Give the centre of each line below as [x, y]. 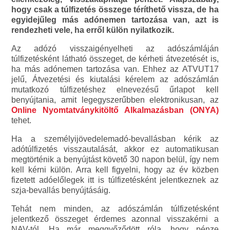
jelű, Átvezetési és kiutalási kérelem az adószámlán [115, 79]
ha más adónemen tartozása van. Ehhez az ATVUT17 [115, 69]
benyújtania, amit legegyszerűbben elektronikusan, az [115, 100]
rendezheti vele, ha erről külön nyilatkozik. [93, 30]
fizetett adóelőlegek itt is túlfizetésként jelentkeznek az [115, 180]
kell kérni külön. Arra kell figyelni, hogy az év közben [115, 169]
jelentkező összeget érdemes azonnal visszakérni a [115, 219]
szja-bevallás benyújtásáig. [61, 190]
